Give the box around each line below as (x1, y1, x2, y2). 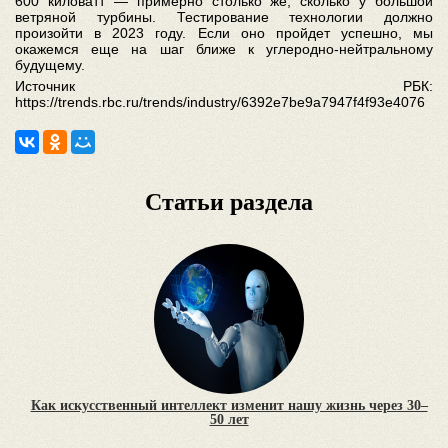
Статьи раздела (145, 189, 313, 216)
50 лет (209, 412, 249, 428)
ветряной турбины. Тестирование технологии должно (15, 9, 433, 26)
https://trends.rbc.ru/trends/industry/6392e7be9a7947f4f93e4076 (15, 94, 425, 111)
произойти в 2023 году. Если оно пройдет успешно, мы (15, 25, 433, 42)
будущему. (15, 57, 85, 74)
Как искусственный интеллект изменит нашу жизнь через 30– (30, 398, 428, 414)
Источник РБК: (15, 78, 433, 95)
